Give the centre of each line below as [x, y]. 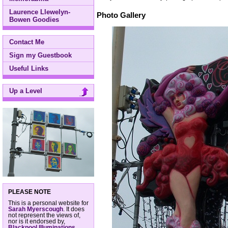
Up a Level [26, 91]
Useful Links [29, 68]
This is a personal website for [48, 203]
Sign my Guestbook [40, 55]
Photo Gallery [121, 15]
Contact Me [27, 42]
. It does [74, 209]
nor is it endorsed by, [37, 221]
